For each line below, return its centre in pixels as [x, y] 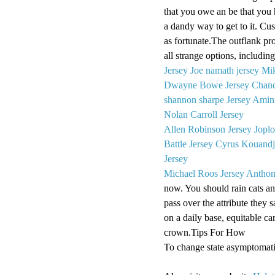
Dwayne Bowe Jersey [207, 85]
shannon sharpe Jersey [207, 99]
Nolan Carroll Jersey [204, 114]
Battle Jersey [188, 144]
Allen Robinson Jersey [208, 129]
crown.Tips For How [205, 232]
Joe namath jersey [225, 70]
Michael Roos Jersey [204, 173]
